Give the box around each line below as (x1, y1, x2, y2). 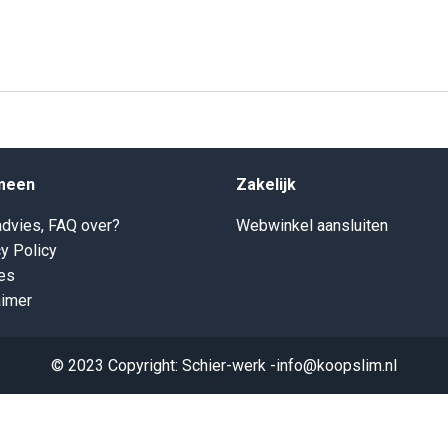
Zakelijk (236, 175, 296, 194)
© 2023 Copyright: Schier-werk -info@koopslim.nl (51, 356, 397, 375)
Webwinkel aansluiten (236, 216, 388, 235)
